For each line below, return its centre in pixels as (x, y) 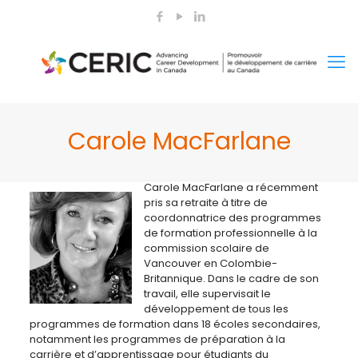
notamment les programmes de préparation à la (157, 339)
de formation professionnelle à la (230, 233)
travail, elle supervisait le (207, 294)
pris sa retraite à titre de (205, 203)
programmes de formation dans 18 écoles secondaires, (175, 324)
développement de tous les (216, 309)
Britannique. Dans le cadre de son (231, 278)
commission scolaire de (206, 248)
